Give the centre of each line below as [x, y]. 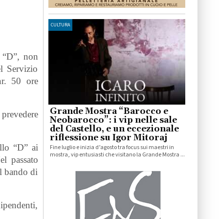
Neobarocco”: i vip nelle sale [113, 120]
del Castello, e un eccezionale [114, 129]
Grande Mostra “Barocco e [109, 112]
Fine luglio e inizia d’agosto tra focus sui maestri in [112, 148]
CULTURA [60, 25]
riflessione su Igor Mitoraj [108, 138]
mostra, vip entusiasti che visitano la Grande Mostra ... [117, 155]
